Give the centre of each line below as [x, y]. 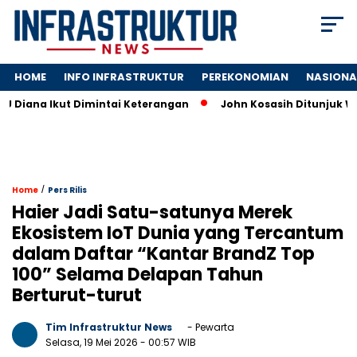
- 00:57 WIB [168, 343]
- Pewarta [210, 328]
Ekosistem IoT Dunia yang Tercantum [178, 233]
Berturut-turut [77, 296]
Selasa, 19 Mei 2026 [93, 343]
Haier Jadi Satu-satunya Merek [152, 213]
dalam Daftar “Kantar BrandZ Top [163, 254]
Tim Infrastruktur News [109, 328]
